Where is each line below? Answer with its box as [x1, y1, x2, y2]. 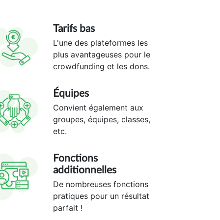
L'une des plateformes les [53, 37, 148, 48]
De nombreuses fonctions [53, 179, 148, 189]
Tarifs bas [53, 23, 95, 34]
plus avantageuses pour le [53, 49, 150, 59]
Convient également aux [53, 102, 143, 112]
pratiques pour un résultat [53, 191, 149, 201]
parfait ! [53, 202, 82, 213]
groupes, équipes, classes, [53, 114, 150, 124]
